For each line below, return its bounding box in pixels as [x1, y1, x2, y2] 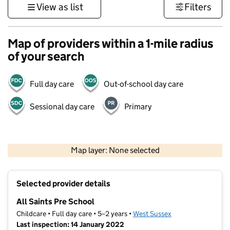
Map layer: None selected [70, 145, 160, 156]
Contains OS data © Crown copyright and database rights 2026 [85, 155, 220, 162]
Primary [124, 102, 151, 111]
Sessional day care [30, 102, 94, 111]
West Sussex [133, 209, 171, 219]
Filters [184, 1, 212, 13]
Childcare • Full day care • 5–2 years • [16, 209, 133, 219]
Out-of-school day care [104, 79, 183, 89]
